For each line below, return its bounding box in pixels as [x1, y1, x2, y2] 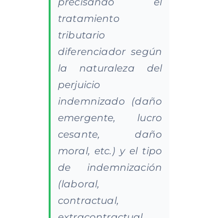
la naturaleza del [57, 62, 163, 74]
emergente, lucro [57, 111, 163, 124]
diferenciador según [57, 45, 163, 57]
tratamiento [57, 12, 120, 24]
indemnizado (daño [57, 95, 163, 107]
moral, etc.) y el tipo [57, 145, 163, 157]
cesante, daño [57, 128, 163, 140]
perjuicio [57, 78, 101, 91]
